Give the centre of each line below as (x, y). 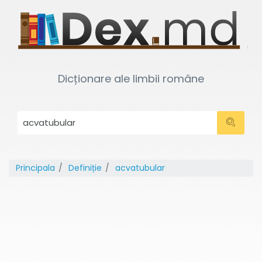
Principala (35, 168)
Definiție (85, 168)
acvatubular (140, 168)
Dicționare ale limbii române (131, 79)
